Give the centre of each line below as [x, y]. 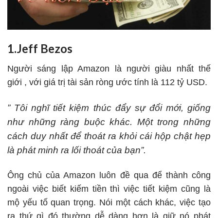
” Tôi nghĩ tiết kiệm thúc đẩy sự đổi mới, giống [109, 108]
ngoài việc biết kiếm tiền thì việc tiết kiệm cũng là [109, 189]
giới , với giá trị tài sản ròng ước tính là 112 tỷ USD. [107, 82]
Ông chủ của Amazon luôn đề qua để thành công [109, 175]
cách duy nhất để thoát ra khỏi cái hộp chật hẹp [109, 136]
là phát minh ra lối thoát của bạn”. [77, 150]
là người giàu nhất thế [160, 69]
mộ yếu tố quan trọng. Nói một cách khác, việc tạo [109, 202]
